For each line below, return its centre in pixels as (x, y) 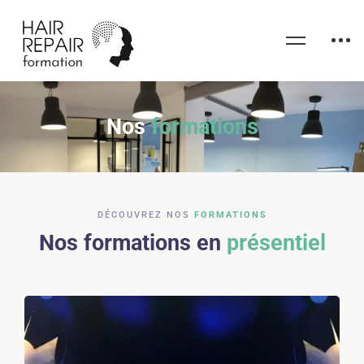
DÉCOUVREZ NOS (145, 214)
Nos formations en (132, 243)
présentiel (276, 243)
